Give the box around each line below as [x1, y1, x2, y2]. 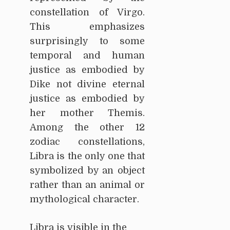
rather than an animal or [30, 180, 145, 190]
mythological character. [30, 194, 139, 205]
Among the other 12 [30, 122, 145, 133]
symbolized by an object [30, 165, 145, 176]
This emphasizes [30, 22, 145, 32]
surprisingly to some [30, 36, 145, 47]
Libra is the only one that [30, 151, 145, 162]
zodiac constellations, [30, 137, 145, 147]
